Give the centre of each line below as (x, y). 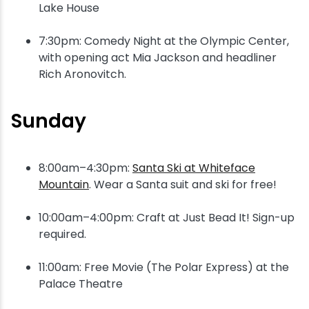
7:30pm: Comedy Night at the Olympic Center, (164, 41)
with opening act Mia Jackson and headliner (158, 58)
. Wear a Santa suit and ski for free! (183, 185)
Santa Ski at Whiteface (194, 168)
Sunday (49, 121)
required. (62, 234)
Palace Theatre (81, 284)
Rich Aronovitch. (82, 74)
